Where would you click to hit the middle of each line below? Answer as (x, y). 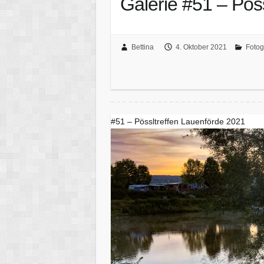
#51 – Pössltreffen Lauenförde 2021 (178, 121)
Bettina (142, 47)
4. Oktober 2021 (201, 47)
